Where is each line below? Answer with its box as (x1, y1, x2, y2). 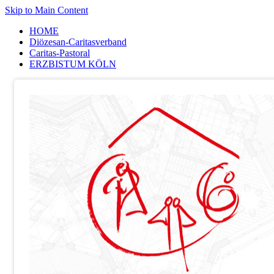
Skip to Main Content (5, 5, 88, 15)
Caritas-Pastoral (29, 48, 90, 58)
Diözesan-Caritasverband (29, 37, 127, 47)
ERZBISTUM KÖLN (29, 59, 116, 69)
